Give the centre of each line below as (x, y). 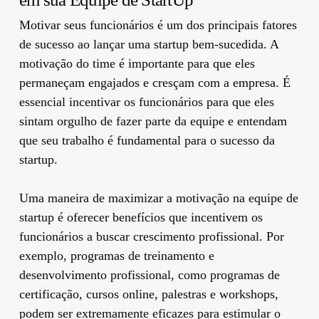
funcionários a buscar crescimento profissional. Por (151, 236)
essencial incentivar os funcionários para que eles (146, 101)
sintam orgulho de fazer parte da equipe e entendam (153, 121)
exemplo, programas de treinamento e (116, 255)
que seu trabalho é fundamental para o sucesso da (147, 140)
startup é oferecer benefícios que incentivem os (141, 217)
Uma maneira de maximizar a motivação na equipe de (158, 198)
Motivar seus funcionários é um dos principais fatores (158, 25)
